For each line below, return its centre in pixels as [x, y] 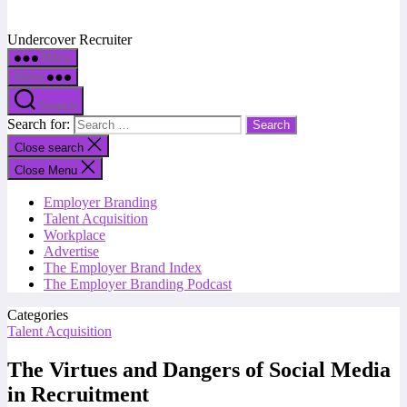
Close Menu [46, 170]
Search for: [40, 124]
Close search [51, 148]
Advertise [71, 251]
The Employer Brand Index [123, 268]
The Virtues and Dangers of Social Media [199, 369]
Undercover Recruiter [69, 40]
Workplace [74, 235]
